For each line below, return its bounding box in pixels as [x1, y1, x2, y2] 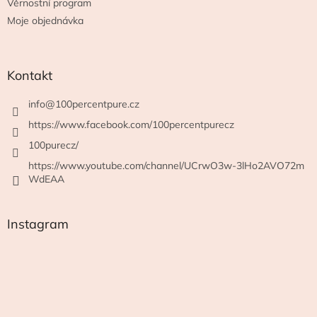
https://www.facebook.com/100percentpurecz [28, 117, 234, 131]
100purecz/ [28, 138, 79, 151]
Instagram [7, 215, 69, 232]
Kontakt [7, 67, 52, 83]
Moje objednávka [7, 13, 83, 27]
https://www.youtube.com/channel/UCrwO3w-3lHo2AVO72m [28, 158, 304, 172]
